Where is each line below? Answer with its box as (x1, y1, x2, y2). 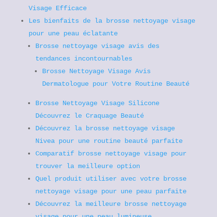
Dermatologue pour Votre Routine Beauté (42, 80, 189, 88)
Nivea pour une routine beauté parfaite (35, 137, 183, 145)
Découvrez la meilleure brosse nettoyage (35, 200, 186, 208)
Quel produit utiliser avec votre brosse (35, 175, 186, 183)
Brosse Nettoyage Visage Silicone (35, 99, 159, 107)
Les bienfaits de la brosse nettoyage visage (28, 17, 195, 25)
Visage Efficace (28, 4, 87, 12)
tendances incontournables (35, 55, 132, 62)
